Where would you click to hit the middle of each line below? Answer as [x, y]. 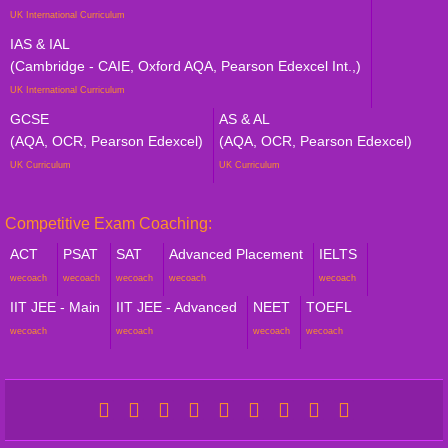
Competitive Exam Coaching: [108, 223]
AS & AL [244, 118]
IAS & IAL [40, 43]
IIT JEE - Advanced [176, 306]
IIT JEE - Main [55, 306]
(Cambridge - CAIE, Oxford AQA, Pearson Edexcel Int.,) [185, 65]
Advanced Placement [236, 253]
